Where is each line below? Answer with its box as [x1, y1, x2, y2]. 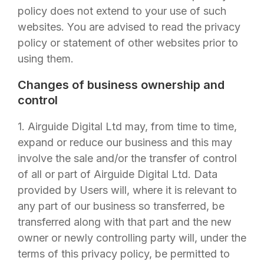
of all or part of [18, 168, 94, 180]
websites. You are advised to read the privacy [18, 21, 240, 33]
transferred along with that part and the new [18, 216, 232, 228]
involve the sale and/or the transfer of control [18, 152, 237, 164]
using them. [18, 52, 74, 65]
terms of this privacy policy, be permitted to [18, 247, 230, 260]
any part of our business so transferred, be [18, 200, 225, 212]
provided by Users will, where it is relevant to [18, 184, 237, 196]
